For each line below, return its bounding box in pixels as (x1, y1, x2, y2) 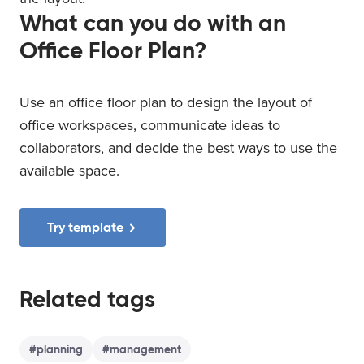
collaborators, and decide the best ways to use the (19, 138, 337, 157)
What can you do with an (19, 8, 286, 37)
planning (37, 341, 83, 357)
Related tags (19, 284, 155, 314)
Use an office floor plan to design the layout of (19, 93, 312, 111)
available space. (19, 161, 119, 180)
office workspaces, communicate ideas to (19, 115, 280, 134)
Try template (47, 219, 123, 236)
